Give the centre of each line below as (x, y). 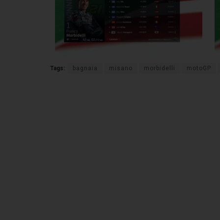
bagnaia (85, 68)
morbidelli (160, 68)
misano (121, 68)
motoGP (199, 68)
